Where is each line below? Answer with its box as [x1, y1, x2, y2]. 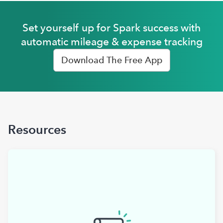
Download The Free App [61, 55, 162, 66]
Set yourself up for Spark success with [22, 21, 201, 34]
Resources [8, 122, 66, 137]
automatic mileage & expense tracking [20, 35, 203, 48]
